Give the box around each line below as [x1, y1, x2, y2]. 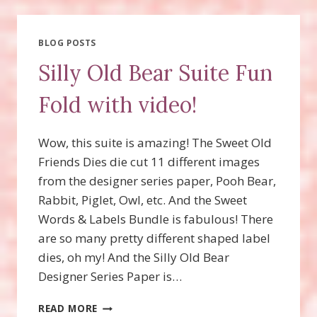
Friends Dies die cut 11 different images [38, 154, 260, 171]
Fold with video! [38, 91, 197, 119]
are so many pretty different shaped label [38, 230, 270, 247]
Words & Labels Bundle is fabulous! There [38, 211, 273, 228]
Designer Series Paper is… [38, 268, 182, 285]
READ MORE [38, 301, 98, 316]
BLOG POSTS [38, 36, 96, 48]
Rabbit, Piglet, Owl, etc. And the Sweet [38, 192, 247, 209]
